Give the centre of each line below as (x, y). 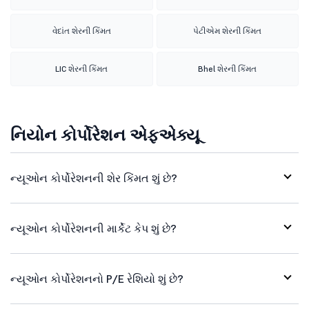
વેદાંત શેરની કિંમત (81, 31)
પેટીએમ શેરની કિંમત (228, 31)
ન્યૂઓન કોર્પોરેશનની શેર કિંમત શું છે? (94, 178)
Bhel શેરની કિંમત (228, 69)
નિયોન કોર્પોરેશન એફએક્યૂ (105, 135)
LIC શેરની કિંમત (82, 69)
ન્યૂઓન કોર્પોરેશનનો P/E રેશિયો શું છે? (97, 279)
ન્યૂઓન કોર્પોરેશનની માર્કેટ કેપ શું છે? (93, 228)
